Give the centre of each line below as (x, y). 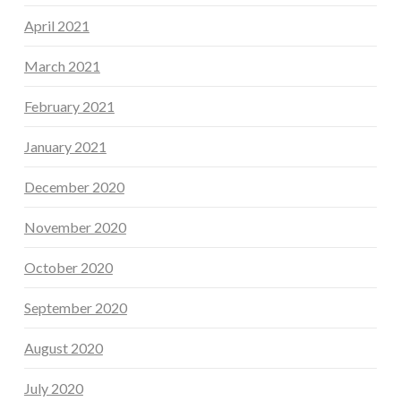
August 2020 (63, 347)
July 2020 (53, 388)
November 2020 (75, 226)
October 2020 (68, 267)
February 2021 (69, 106)
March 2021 (62, 65)
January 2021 (65, 146)
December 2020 (74, 186)
